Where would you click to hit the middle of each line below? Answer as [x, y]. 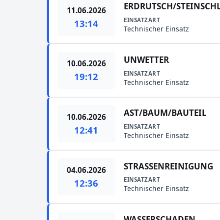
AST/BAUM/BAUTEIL [165, 113]
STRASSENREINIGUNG [169, 166]
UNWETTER [147, 59]
